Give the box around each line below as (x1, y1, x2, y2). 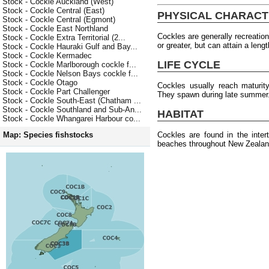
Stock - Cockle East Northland (2, 24, 108, 34)
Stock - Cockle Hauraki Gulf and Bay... (2, 42, 138, 52)
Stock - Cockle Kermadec (2, 51, 92, 61)
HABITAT (157, 107, 204, 120)
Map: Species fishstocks (3, 130, 93, 140)
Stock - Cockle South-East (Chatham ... (2, 96, 141, 106)
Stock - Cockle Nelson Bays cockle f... (2, 69, 138, 79)
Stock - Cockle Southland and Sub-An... (2, 105, 142, 115)
